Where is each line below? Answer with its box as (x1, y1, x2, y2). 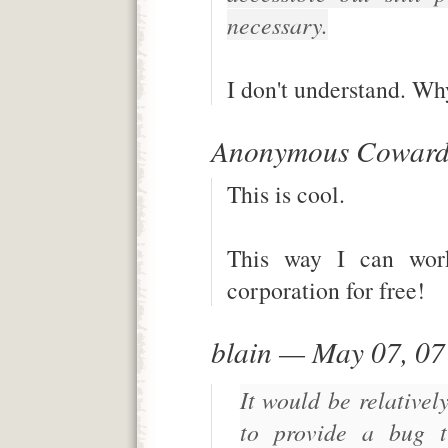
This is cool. (226, 177, 345, 210)
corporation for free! (226, 273, 425, 306)
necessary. (226, 8, 328, 40)
